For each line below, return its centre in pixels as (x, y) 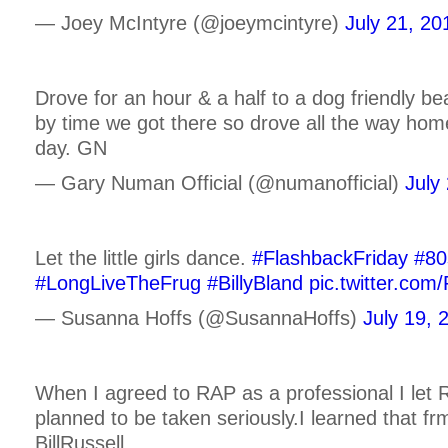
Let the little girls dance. (143, 257)
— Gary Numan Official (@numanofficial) (220, 182)
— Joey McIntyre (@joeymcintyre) (190, 23)
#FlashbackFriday (330, 257)
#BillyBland (255, 282)
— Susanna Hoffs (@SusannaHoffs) (199, 317)
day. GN (71, 148)
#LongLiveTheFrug (118, 282)
